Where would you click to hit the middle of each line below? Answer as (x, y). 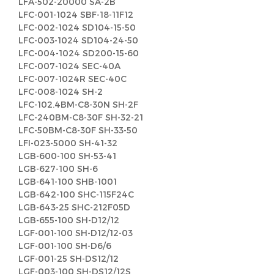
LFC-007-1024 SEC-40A (69, 66)
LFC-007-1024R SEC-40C (72, 79)
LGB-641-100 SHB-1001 (68, 181)
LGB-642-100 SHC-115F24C (76, 194)
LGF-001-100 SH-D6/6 (65, 246)
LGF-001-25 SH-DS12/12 (68, 258)
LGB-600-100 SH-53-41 (67, 156)
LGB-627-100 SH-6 (58, 168)
